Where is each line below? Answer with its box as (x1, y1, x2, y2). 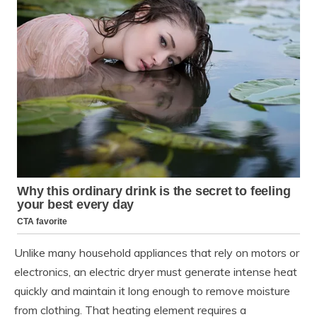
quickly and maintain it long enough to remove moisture (14, 283, 290, 298)
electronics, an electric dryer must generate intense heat (14, 264, 297, 279)
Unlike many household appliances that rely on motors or (14, 245, 299, 260)
